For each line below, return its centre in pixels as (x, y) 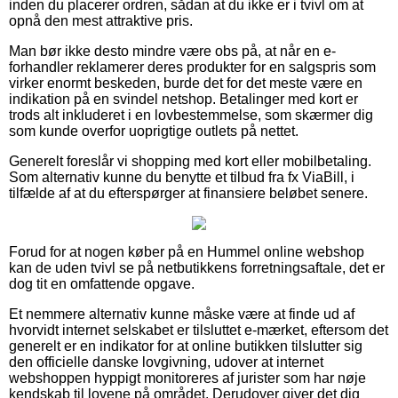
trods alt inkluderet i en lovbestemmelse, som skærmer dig (191, 115)
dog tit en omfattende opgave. (102, 283)
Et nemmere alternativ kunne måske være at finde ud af (182, 314)
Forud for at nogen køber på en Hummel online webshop (187, 251)
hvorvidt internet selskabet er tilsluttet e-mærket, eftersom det (199, 330)
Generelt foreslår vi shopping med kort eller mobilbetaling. (190, 161)
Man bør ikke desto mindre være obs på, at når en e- (172, 51)
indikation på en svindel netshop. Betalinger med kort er (183, 99)
